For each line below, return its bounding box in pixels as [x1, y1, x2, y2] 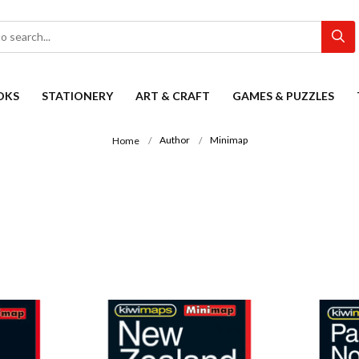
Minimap [209, 134, 248, 147]
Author [159, 134, 190, 147]
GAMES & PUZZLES [232, 89, 334, 103]
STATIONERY [42, 89, 113, 103]
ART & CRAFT [135, 89, 210, 103]
